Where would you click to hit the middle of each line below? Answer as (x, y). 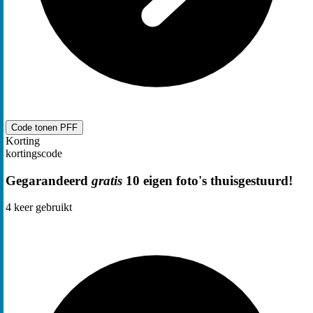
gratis (107, 180)
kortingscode (34, 153)
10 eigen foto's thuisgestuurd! (208, 180)
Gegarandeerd (49, 180)
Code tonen (36, 127)
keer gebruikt (42, 208)
